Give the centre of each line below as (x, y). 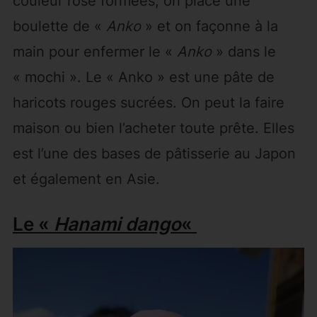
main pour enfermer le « (94, 52)
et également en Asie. (86, 179)
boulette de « (59, 27)
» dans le (243, 52)
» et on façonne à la (209, 27)
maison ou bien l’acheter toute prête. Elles (153, 128)
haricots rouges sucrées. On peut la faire (148, 103)
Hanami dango (117, 224)
